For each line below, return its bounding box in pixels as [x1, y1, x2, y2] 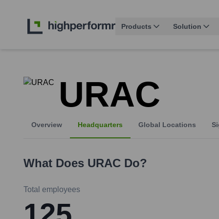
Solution [173, 22, 201, 31]
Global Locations [138, 121, 196, 129]
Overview [31, 121, 62, 129]
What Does [23, 156, 88, 170]
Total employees [23, 185, 80, 194]
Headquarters [78, 121, 123, 129]
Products [121, 22, 152, 31]
